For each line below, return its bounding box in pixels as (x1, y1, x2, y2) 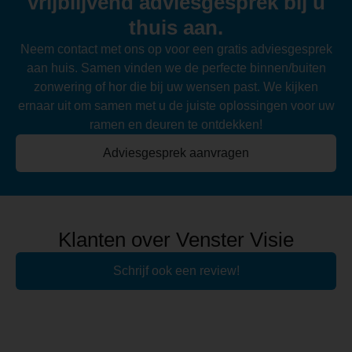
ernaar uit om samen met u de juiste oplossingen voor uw (17, 98, 335, 112)
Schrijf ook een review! (112, 263, 240, 277)
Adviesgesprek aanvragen (103, 145, 249, 159)
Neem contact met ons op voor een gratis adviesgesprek (20, 42, 332, 56)
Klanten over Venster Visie (58, 227, 294, 251)
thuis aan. (129, 15, 223, 39)
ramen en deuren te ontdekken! (90, 117, 262, 131)
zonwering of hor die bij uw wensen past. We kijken (34, 79, 318, 93)
